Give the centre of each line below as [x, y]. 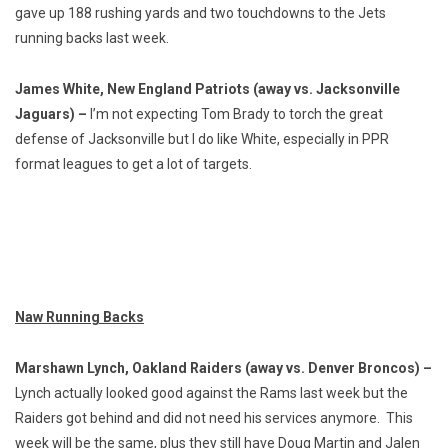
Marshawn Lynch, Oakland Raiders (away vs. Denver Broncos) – [223, 367]
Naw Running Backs [79, 316]
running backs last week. [92, 37]
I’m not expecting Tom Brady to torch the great [236, 113]
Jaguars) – [52, 113]
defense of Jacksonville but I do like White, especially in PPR [202, 138]
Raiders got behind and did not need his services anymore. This [214, 417]
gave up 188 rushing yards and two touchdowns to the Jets [200, 12]
